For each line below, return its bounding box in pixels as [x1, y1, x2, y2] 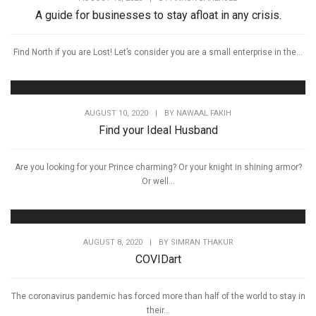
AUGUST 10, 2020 [85, 108, 148, 118]
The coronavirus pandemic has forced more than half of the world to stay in [11, 291, 305, 301]
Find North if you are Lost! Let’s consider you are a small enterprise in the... [13, 47, 303, 57]
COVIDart [135, 252, 181, 266]
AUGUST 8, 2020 [83, 237, 142, 247]
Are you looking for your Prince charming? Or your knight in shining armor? [14, 162, 302, 172]
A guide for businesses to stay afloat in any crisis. [35, 8, 281, 22]
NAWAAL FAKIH [176, 108, 231, 118]
